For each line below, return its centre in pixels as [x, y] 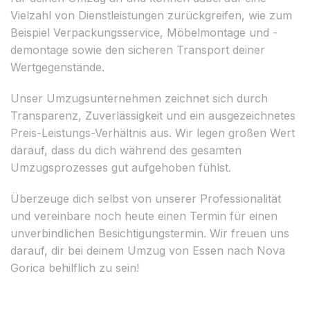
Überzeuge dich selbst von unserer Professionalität [146, 198]
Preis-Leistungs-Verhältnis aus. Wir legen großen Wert [153, 133]
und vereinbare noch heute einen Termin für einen [144, 216]
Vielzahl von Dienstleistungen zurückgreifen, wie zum [151, 15]
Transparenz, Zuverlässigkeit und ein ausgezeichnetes [153, 115]
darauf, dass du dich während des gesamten [126, 150]
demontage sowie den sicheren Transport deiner [138, 49]
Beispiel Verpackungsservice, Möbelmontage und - [144, 32]
